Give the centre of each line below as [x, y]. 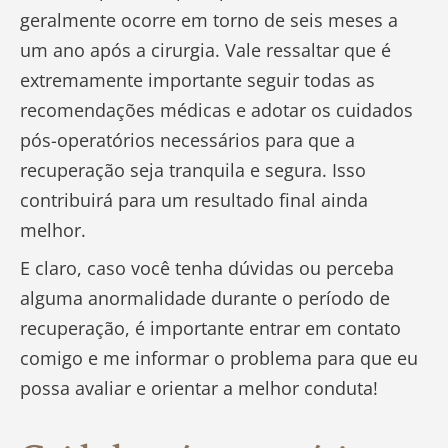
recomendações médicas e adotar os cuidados [216, 110]
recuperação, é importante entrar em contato [210, 328]
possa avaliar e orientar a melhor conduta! [199, 388]
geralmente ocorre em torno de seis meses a [209, 20]
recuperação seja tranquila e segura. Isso [193, 170]
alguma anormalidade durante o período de [205, 298]
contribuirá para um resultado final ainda [194, 200]
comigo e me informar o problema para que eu [219, 358]
